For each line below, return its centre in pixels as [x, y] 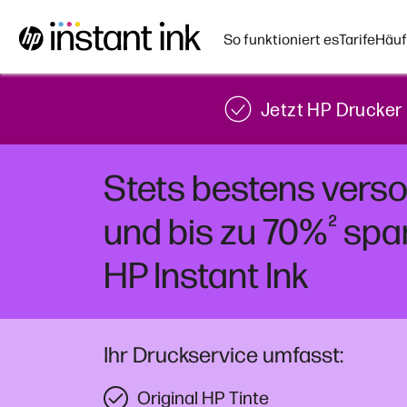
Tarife [357, 40]
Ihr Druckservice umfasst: [223, 355]
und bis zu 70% [216, 232]
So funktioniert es [281, 40]
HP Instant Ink [206, 275]
